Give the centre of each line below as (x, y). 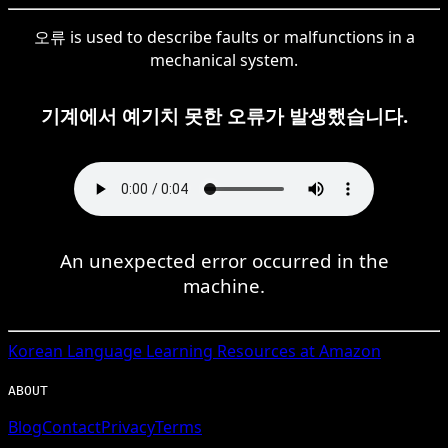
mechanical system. (224, 59)
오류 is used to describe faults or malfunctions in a (224, 36)
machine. (224, 285)
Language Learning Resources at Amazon (222, 350)
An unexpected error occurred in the (224, 260)
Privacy (128, 426)
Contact (71, 426)
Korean (35, 350)
